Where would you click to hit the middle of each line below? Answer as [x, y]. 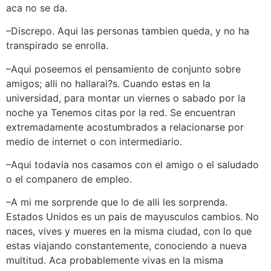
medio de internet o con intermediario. [94, 141]
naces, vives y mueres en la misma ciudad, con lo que [129, 231]
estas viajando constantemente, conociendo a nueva [126, 246]
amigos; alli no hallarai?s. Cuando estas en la [108, 83]
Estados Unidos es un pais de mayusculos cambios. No [132, 217]
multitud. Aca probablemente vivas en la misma [115, 260]
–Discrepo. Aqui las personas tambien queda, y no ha [128, 31]
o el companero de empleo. [69, 179]
